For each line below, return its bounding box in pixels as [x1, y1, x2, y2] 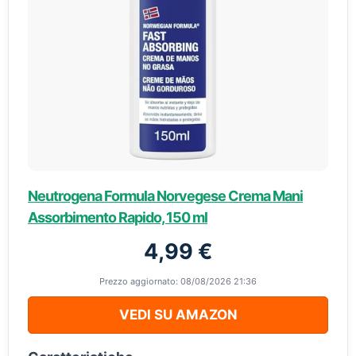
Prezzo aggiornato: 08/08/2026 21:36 [99, 276, 257, 287]
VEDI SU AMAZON [118, 307, 238, 323]
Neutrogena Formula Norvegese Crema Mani [28, 188, 303, 204]
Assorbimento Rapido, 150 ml [28, 209, 207, 226]
